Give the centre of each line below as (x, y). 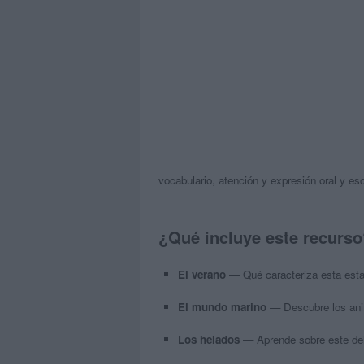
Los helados (208, 339)
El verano (201, 274)
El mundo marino (222, 306)
